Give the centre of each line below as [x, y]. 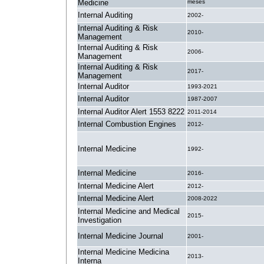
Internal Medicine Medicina [123, 252]
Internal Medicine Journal [121, 236]
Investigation [100, 220]
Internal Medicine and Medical [129, 211]
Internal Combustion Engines [127, 124]
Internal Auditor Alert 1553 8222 [131, 112]
